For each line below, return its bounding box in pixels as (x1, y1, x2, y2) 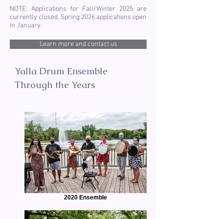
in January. (10, 22, 44, 30)
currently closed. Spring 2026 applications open (10, 13, 147, 22)
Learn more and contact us (39, 40, 117, 48)
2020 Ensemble (64, 194, 107, 200)
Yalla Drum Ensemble (15, 65, 108, 77)
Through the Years (15, 79, 95, 91)
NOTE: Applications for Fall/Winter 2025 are (10, 5, 147, 13)
